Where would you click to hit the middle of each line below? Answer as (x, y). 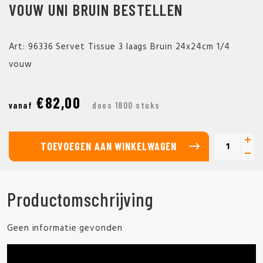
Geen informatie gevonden (65, 228)
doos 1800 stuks (126, 105)
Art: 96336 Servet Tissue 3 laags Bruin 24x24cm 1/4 (119, 47)
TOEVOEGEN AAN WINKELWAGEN (109, 146)
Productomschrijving (80, 199)
